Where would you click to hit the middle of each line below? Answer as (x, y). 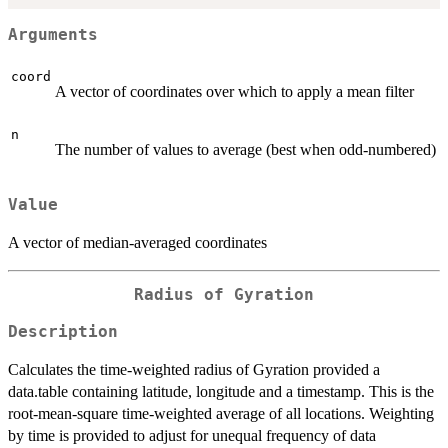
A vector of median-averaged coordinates (137, 243)
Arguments (53, 35)
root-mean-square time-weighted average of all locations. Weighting (221, 413)
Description (63, 331)
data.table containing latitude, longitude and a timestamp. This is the (221, 391)
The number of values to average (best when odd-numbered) (245, 149)
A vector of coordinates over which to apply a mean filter (234, 91)
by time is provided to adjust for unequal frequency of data (192, 435)
